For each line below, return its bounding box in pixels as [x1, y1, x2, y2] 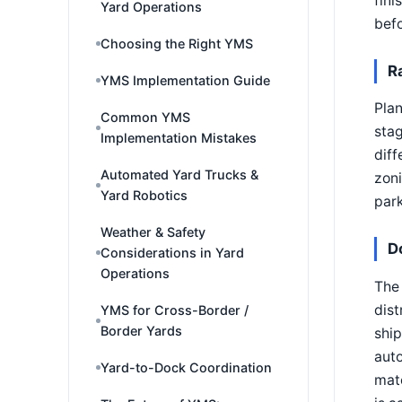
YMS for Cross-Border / [100, 302, 249, 318]
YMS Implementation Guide [100, 73, 270, 88]
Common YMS [100, 109, 190, 125]
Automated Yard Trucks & [100, 167, 258, 182]
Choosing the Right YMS [100, 36, 253, 51]
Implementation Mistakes [100, 130, 257, 145]
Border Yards [100, 323, 182, 338]
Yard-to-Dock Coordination [100, 360, 272, 375]
